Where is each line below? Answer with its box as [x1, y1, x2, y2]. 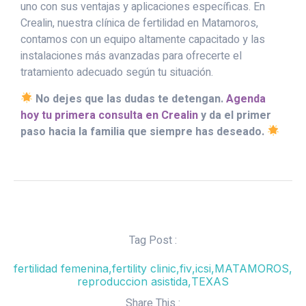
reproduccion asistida [77, 275, 188, 289]
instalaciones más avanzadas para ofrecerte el [20, 48, 242, 65]
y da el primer [198, 107, 271, 124]
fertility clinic [112, 262, 176, 276]
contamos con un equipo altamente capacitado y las [20, 31, 265, 48]
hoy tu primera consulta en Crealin [20, 107, 198, 124]
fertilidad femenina [14, 262, 109, 276]
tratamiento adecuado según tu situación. [20, 64, 213, 81]
